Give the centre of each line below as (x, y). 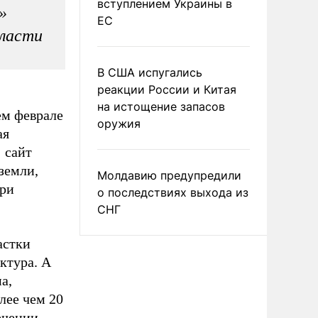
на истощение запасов (161, 106)
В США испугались (150, 72)
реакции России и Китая (167, 89)
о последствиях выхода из (173, 192)
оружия (119, 124)
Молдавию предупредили (169, 175)
